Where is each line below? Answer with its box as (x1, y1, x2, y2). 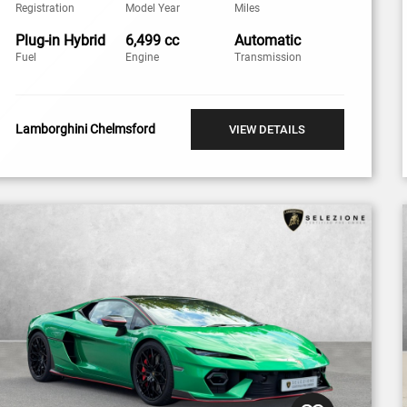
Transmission (234, 50, 303, 64)
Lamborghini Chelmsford (15, 122, 156, 137)
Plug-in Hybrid (15, 31, 106, 49)
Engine (124, 50, 159, 64)
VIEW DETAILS (229, 122, 306, 136)
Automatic (234, 31, 302, 49)
